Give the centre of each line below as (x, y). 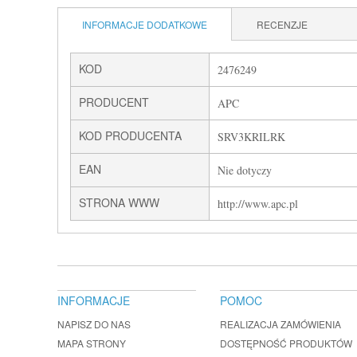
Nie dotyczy (245, 170)
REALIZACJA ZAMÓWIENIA (280, 324)
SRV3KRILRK (251, 137)
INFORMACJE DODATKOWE (145, 24)
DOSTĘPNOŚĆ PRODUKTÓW (286, 343)
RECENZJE (282, 24)
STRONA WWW (119, 202)
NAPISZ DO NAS (94, 324)
